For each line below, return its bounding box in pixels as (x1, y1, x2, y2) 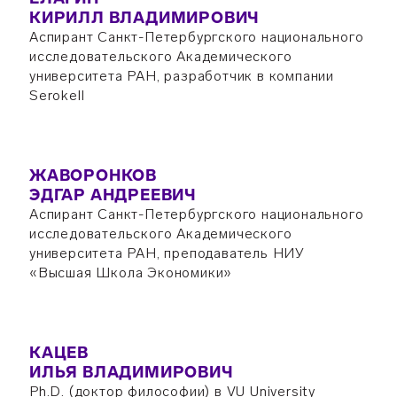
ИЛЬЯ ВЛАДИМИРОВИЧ (28, 362, 234, 382)
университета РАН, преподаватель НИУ (28, 245, 305, 261)
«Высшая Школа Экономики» (28, 264, 233, 281)
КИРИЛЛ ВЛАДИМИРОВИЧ (28, 8, 261, 27)
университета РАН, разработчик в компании (28, 67, 334, 84)
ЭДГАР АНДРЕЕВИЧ (28, 185, 197, 205)
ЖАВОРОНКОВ (28, 166, 157, 185)
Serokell (28, 87, 85, 104)
